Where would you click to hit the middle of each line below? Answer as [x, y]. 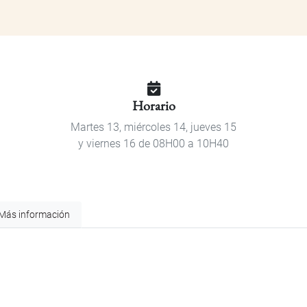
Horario [153, 106]
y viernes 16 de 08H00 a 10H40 [153, 144]
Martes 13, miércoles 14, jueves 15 [153, 127]
